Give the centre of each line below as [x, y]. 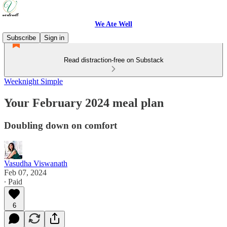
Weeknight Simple [33, 81]
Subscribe [21, 38]
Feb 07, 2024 [25, 172]
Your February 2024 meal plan [84, 103]
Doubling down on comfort [61, 125]
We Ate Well [113, 24]
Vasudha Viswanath [36, 163]
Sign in [54, 38]
